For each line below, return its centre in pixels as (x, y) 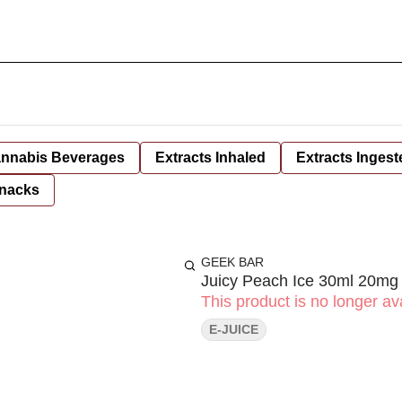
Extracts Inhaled (210, 157)
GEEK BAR (232, 262)
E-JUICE (234, 329)
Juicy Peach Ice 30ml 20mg (300, 281)
